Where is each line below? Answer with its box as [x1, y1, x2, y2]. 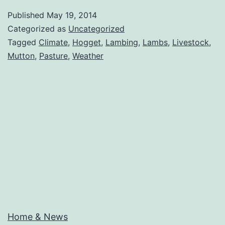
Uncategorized [68, 23, 125, 34]
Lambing [105, 37, 138, 47]
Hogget [72, 37, 101, 47]
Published [8, 10, 47, 20]
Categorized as [8, 23, 68, 34]
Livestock [172, 37, 209, 47]
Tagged [8, 37, 39, 47]
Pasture [39, 50, 68, 61]
